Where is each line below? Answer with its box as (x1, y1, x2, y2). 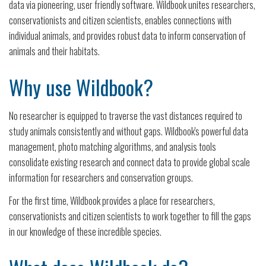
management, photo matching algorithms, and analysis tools (9, 140, 216, 154)
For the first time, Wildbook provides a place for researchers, (9, 194, 215, 208)
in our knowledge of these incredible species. (9, 224, 161, 239)
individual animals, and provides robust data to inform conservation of (9, 28, 246, 43)
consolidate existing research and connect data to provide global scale (9, 155, 250, 169)
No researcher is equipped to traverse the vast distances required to (9, 109, 242, 123)
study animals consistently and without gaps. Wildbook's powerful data (9, 124, 248, 138)
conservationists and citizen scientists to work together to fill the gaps (9, 209, 251, 223)
